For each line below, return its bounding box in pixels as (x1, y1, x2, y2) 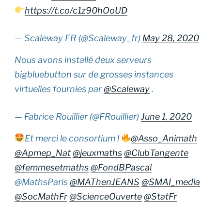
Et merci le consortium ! (24, 133, 121, 143)
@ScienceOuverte (69, 191, 142, 201)
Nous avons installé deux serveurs (15, 54, 152, 65)
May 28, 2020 (142, 32, 199, 43)
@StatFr (144, 191, 177, 201)
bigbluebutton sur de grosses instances (15, 69, 173, 79)
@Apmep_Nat (15, 147, 71, 158)
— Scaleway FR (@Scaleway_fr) (15, 32, 142, 43)
